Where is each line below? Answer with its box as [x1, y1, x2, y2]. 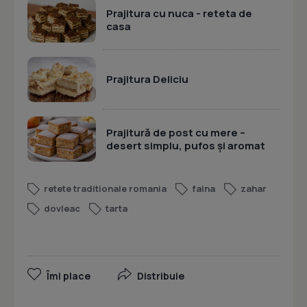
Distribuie [137, 269, 184, 283]
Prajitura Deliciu [106, 72, 188, 87]
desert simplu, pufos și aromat [106, 138, 265, 153]
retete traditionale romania [44, 182, 167, 195]
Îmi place [47, 269, 90, 283]
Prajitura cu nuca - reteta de [106, 5, 252, 21]
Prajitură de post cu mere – [106, 125, 245, 140]
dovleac [44, 202, 80, 215]
